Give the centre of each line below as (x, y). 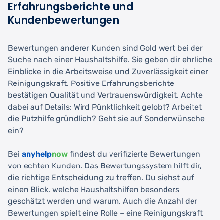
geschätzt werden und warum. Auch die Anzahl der (103, 201)
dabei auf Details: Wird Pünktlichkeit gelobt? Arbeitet (105, 107)
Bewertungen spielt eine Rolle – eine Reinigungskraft (105, 213)
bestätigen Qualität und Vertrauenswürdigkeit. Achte (105, 95)
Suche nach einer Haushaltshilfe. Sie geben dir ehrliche (110, 59)
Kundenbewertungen (64, 20)
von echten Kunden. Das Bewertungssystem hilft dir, (105, 165)
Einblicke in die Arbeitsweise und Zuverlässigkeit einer (108, 71)
